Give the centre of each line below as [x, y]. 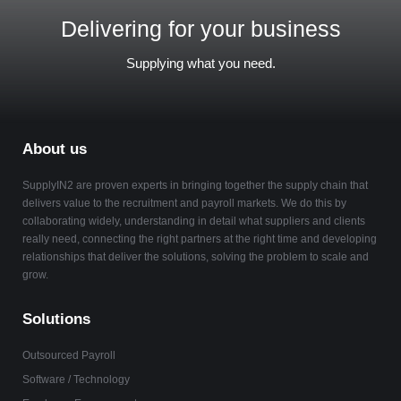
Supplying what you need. [200, 64]
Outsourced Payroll [69, 356]
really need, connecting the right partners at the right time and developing [200, 239]
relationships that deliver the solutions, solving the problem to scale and [196, 257]
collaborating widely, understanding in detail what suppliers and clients [194, 222]
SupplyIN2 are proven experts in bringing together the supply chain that [195, 186]
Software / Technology [76, 380]
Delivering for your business [200, 29]
